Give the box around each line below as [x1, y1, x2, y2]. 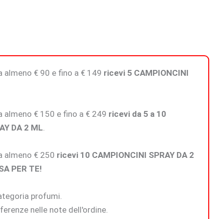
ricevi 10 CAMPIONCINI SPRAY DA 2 [57, 150, 195, 160]
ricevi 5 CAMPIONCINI [104, 68, 189, 78]
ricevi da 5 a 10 [109, 109, 167, 119]
